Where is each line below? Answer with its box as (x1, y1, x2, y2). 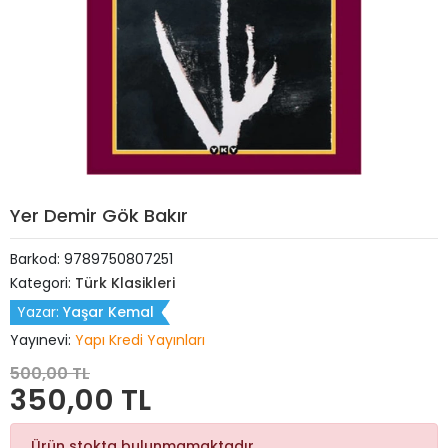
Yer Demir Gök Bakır (10, 203, 188, 228)
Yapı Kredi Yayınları (75, 330, 205, 350)
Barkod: (10, 249, 64, 269)
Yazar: (17, 302, 63, 322)
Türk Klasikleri (75, 273, 175, 293)
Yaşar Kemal (63, 302, 154, 322)
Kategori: (10, 273, 75, 293)
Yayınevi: (10, 330, 75, 350)
